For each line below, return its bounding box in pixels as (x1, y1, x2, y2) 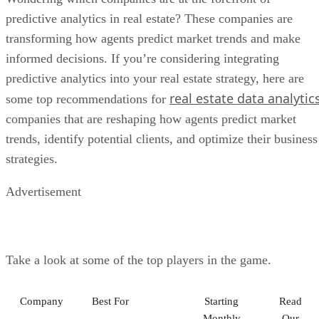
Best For (92, 295, 129, 307)
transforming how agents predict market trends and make (6, 31, 300, 46)
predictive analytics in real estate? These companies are (6, 11, 293, 26)
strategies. (6, 151, 58, 166)
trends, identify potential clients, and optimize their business (6, 131, 318, 146)
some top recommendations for (6, 91, 169, 106)
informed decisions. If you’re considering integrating (6, 51, 279, 66)
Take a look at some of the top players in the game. (6, 252, 271, 267)
